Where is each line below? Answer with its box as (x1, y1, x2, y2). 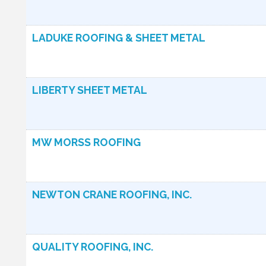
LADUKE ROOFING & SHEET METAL (32, 31, 205, 44)
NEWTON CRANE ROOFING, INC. (32, 188, 192, 201)
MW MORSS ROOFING (32, 136, 141, 148)
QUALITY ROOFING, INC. (32, 240, 153, 253)
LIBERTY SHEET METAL (32, 84, 147, 96)
